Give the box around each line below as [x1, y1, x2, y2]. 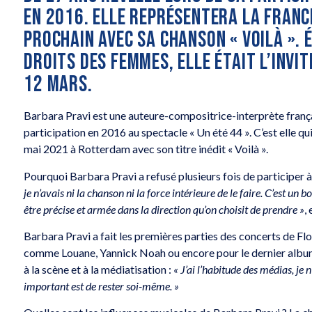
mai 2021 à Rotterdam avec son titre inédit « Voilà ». [24, 142, 269, 156]
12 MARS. [24, 71, 93, 99]
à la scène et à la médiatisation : [24, 263, 174, 276]
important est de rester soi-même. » [24, 279, 180, 293]
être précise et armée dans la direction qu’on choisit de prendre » [24, 202, 305, 216]
